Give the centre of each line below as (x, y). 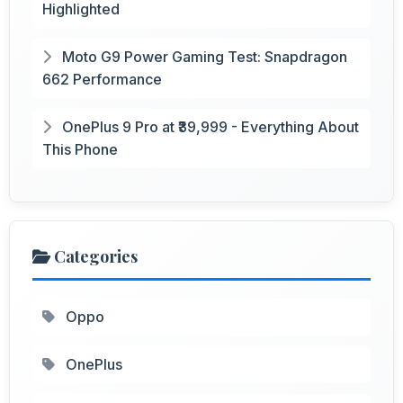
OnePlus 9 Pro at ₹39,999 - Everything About (209, 126)
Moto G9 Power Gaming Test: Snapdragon (203, 56)
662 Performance (102, 79)
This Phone (80, 149)
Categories (94, 256)
